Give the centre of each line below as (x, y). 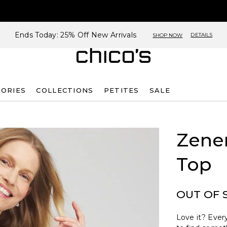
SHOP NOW (168, 35)
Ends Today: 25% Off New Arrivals (75, 35)
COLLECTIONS (65, 90)
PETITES (121, 90)
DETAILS (202, 35)
